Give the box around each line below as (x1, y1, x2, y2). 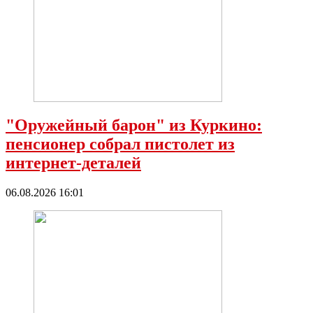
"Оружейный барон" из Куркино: (6, 116, 262, 135)
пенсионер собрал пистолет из (6, 135, 235, 154)
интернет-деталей (6, 154, 141, 173)
